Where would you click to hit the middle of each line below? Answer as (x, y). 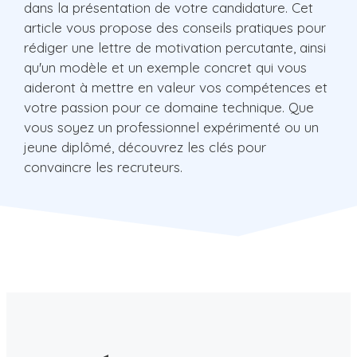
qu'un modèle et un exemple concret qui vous (165, 67)
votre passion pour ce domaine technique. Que (169, 107)
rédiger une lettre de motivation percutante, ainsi (175, 47)
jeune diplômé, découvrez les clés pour (145, 147)
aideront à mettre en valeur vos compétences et (176, 87)
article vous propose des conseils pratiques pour (175, 27)
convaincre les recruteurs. (103, 167)
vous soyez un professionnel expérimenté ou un (171, 127)
